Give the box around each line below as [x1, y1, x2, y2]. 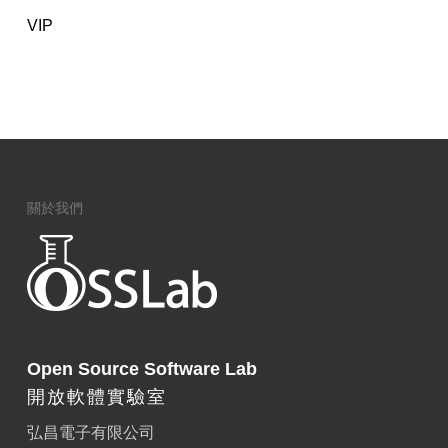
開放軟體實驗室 [26, 387, 167, 408]
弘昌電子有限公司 [26, 424, 155, 442]
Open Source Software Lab [26, 359, 257, 380]
